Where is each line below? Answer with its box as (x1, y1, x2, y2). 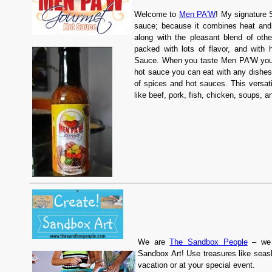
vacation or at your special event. (138, 260, 255, 270)
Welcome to (134, 10, 179, 19)
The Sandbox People (169, 237, 248, 247)
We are (138, 237, 170, 247)
